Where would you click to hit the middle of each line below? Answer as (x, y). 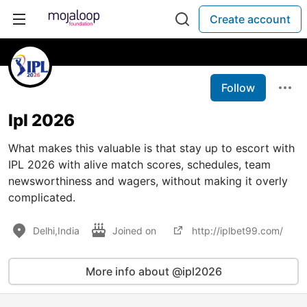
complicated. (42, 197)
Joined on (136, 230)
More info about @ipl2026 (153, 271)
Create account (250, 19)
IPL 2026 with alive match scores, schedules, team (139, 164)
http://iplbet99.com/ (237, 230)
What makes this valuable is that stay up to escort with (151, 148)
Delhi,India (56, 230)
